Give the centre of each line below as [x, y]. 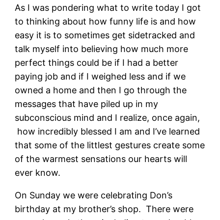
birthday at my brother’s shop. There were [104, 209]
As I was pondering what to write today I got [108, 7]
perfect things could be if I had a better [97, 62]
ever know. [38, 172]
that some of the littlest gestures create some [110, 145]
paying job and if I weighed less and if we [100, 76]
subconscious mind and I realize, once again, [108, 117]
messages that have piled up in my [87, 104]
